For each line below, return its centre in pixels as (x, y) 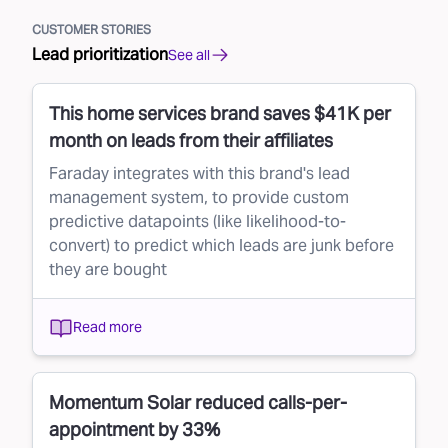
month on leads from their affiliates (191, 141)
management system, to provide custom (199, 198)
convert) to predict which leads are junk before (221, 246)
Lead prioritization (100, 55)
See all (189, 54)
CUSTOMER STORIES (91, 30)
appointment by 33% (135, 430)
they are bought (108, 270)
